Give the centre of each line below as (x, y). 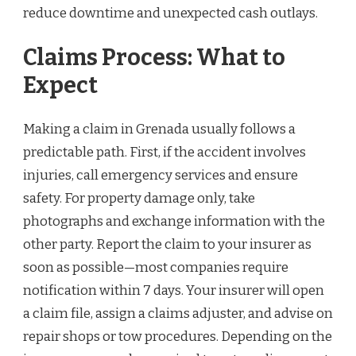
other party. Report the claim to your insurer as (167, 245)
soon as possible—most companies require (156, 268)
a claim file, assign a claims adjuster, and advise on (178, 314)
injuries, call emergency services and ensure (161, 176)
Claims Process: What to (154, 57)
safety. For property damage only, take (139, 199)
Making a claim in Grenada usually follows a (159, 130)
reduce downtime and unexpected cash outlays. (170, 14)
